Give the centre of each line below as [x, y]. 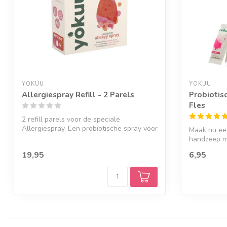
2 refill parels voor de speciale [71, 119]
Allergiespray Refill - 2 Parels [78, 94]
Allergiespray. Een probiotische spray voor [90, 128]
